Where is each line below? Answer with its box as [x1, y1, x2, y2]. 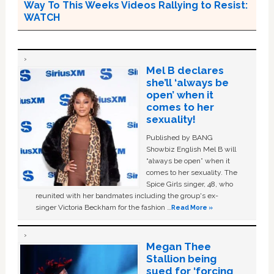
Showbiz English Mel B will [146, 145, 236, 154]
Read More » [171, 204, 213, 212]
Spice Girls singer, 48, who [146, 180, 233, 189]
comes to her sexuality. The [146, 168, 237, 177]
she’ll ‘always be [146, 76, 229, 89]
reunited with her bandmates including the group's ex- [35, 191, 219, 201]
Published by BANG [146, 133, 213, 143]
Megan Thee [146, 240, 211, 253]
